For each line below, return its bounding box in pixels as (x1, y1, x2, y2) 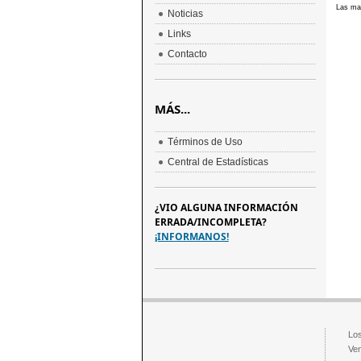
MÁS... (154, 101, 190, 117)
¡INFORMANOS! (154, 230, 229, 243)
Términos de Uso (167, 136, 243, 147)
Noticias (167, 8, 203, 19)
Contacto (167, 48, 207, 60)
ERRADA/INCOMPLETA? (154, 215, 267, 229)
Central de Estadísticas (167, 156, 268, 168)
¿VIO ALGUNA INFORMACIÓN (154, 201, 298, 214)
